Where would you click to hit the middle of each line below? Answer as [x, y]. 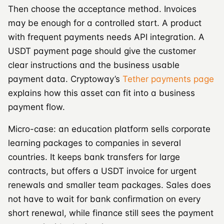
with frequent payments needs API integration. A [106, 37]
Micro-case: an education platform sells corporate [109, 129]
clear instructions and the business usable [94, 65]
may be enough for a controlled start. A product [105, 23]
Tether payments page [168, 79]
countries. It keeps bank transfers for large [94, 157]
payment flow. [36, 107]
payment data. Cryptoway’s [65, 79]
